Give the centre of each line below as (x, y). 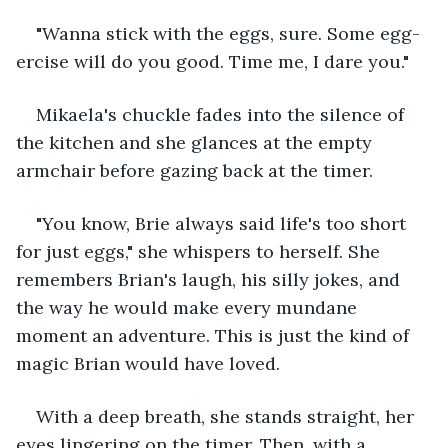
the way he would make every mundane (189, 307)
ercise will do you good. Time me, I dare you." (212, 61)
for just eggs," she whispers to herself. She (200, 251)
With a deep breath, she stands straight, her (227, 416)
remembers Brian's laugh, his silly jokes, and (210, 279)
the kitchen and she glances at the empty (196, 142)
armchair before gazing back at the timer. (194, 170)
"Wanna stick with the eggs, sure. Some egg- (228, 33)
